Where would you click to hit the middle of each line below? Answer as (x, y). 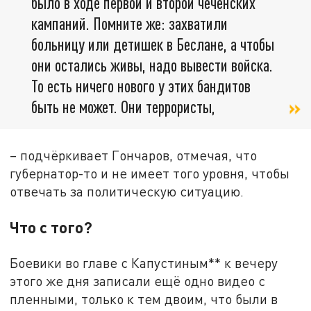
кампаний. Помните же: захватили (129, 23)
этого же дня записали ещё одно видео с (138, 281)
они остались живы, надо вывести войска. (152, 65)
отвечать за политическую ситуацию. (127, 192)
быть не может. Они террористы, (123, 106)
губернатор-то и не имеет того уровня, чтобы (150, 174)
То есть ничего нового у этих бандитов (141, 85)
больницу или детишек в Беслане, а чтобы (153, 44)
